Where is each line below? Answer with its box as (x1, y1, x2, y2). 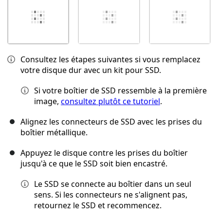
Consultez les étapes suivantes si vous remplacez (20, 54, 200, 65)
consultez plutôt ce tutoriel (61, 96, 160, 107)
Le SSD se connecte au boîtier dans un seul (34, 179, 191, 190)
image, (34, 96, 61, 107)
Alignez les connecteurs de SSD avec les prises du (20, 116, 202, 127)
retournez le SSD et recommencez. (34, 200, 162, 211)
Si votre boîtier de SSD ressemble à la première (34, 85, 207, 96)
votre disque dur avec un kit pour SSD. (20, 65, 161, 76)
